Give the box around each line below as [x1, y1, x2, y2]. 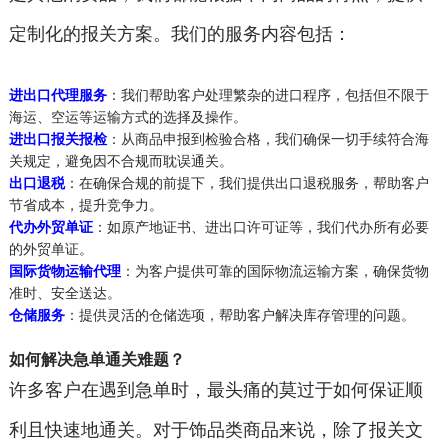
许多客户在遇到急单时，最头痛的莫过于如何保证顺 [8, 379, 423, 400]
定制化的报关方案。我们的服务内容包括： [8, 23, 351, 44]
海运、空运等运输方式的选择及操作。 [8, 108, 247, 125]
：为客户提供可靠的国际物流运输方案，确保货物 [120, 262, 429, 279]
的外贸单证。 [8, 240, 93, 257]
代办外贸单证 [8, 218, 93, 235]
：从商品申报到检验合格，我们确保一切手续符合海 [106, 130, 429, 147]
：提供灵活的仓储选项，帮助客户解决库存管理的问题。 [64, 306, 439, 323]
